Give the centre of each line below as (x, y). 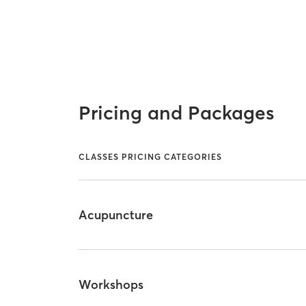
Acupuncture (116, 214)
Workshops (111, 285)
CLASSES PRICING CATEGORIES (151, 157)
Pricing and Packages (177, 112)
